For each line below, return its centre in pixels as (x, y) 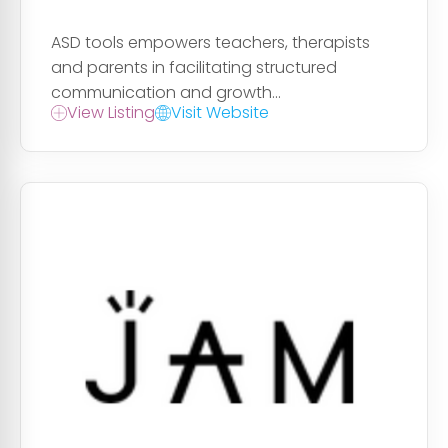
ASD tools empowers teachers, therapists (210, 43)
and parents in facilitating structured (194, 68)
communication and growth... (166, 93)
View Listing (111, 113)
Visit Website (220, 113)
